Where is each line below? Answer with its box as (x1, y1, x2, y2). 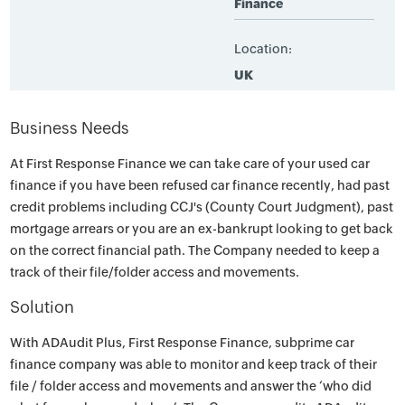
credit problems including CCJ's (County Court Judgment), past (10, 200, 394, 214)
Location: (233, 42, 292, 56)
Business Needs (10, 118, 130, 137)
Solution (10, 297, 75, 316)
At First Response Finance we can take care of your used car (10, 156, 371, 171)
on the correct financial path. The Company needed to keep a (10, 243, 381, 258)
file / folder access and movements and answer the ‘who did (10, 379, 372, 393)
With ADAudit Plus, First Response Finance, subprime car (10, 335, 355, 350)
